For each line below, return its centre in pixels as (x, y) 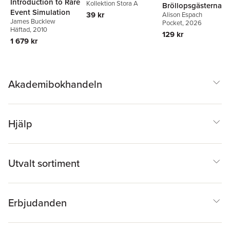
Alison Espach (182, 14)
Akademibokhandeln (55, 84)
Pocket (172, 23)
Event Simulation (40, 12)
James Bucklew (33, 21)
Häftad (20, 29)
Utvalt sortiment (44, 163)
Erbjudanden (37, 203)
